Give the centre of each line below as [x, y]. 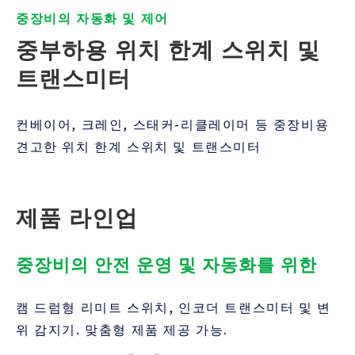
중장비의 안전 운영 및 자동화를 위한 [166, 265]
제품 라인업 [77, 218]
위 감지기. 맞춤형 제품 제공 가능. [122, 328]
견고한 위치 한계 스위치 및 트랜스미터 [139, 145]
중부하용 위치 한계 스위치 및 [168, 50]
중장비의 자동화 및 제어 [92, 17]
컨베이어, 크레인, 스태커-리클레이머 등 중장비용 [173, 123]
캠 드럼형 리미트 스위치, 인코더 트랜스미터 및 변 [174, 306]
